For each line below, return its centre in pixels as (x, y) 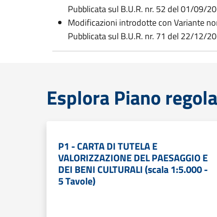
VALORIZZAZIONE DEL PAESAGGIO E (133, 158)
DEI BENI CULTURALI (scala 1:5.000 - (133, 169)
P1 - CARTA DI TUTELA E (108, 146)
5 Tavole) (77, 181)
